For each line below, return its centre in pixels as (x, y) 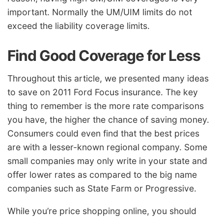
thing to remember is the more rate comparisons (106, 106)
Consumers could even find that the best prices (103, 134)
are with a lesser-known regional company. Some (107, 147)
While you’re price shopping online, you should (102, 211)
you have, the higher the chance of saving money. (108, 120)
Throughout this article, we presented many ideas (108, 79)
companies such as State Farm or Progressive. (102, 189)
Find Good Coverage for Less (104, 55)
